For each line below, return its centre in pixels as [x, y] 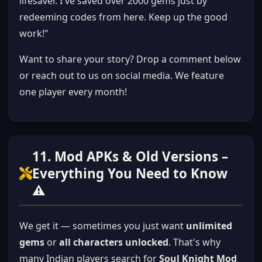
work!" [34, 33]
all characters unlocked [114, 242]
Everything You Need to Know [130, 173]
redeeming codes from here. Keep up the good [123, 17]
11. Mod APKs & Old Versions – [130, 156]
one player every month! [73, 92]
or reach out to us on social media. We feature [122, 75]
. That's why [194, 242]
